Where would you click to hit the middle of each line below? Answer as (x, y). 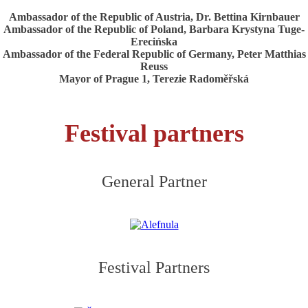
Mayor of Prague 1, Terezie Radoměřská (154, 79)
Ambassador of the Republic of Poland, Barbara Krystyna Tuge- (154, 29)
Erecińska (154, 42)
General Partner (154, 181)
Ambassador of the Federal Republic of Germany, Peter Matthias (154, 54)
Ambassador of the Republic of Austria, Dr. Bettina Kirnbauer (154, 17)
